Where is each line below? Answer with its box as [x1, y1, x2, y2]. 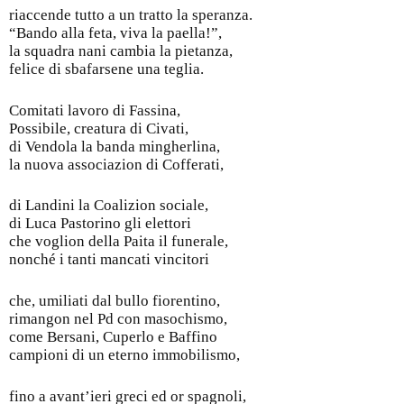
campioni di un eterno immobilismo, [9, 345, 240, 363]
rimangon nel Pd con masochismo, [9, 309, 227, 327]
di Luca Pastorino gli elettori [9, 215, 191, 233]
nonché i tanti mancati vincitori [9, 251, 209, 269]
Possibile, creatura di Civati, [9, 119, 188, 137]
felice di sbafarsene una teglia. [9, 60, 204, 78]
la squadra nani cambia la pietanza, [9, 42, 233, 60]
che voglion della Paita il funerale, [9, 233, 228, 251]
